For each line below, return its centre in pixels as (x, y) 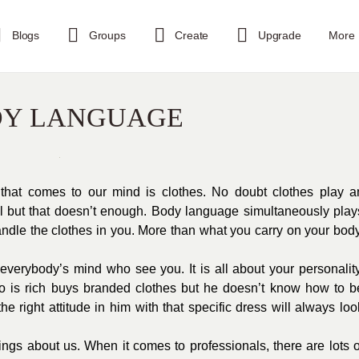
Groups (107, 35)
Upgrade (280, 35)
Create (192, 35)
